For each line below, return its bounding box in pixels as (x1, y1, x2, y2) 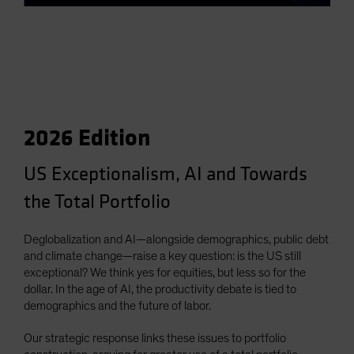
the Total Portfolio (24, 190, 171, 215)
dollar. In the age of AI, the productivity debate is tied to (24, 283, 296, 296)
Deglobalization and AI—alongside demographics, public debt (24, 233, 329, 247)
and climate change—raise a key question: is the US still (24, 250, 301, 263)
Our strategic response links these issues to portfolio (24, 332, 286, 345)
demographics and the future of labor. (24, 299, 211, 313)
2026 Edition (24, 124, 151, 153)
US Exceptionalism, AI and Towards (24, 162, 307, 187)
